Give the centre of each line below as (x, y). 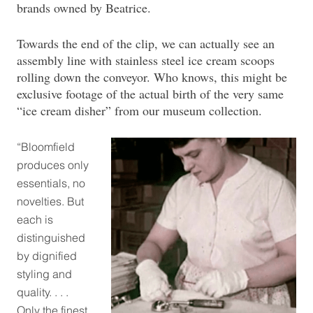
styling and (44, 274)
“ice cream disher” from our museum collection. (139, 111)
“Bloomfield (46, 147)
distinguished (51, 238)
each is (35, 220)
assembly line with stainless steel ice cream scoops (146, 60)
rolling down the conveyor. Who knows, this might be (152, 77)
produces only (53, 165)
